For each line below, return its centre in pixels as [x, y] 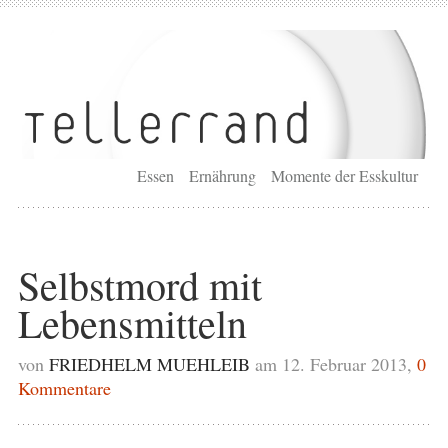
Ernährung [223, 175]
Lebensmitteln [132, 322]
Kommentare [64, 387]
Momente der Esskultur [345, 175]
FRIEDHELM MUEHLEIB [149, 363]
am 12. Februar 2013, [335, 363]
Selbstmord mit [139, 284]
